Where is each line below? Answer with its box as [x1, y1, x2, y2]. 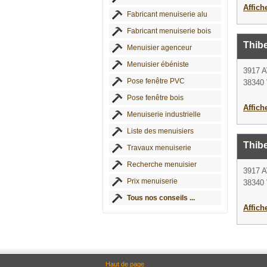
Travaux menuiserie [127, 144, 191, 152]
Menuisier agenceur [127, 44, 192, 52]
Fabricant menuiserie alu [127, 10, 207, 18]
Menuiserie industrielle [127, 110, 201, 119]
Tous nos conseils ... [127, 194, 195, 202]
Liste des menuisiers [127, 127, 194, 135]
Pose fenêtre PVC [127, 77, 185, 85]
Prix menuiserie [127, 177, 178, 185]
